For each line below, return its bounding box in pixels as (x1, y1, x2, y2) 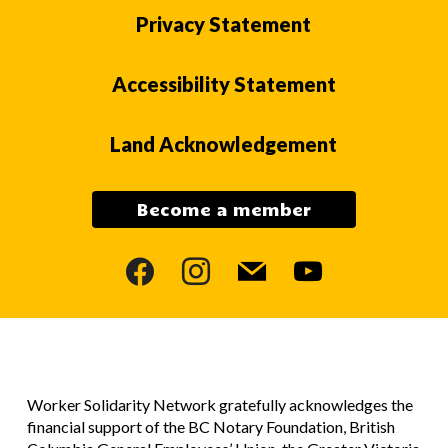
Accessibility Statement (111, 71, 336, 96)
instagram (172, 251, 262, 276)
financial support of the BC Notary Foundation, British (26, 416, 395, 436)
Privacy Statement (136, 11, 312, 36)
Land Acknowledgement (110, 131, 338, 156)
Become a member (136, 199, 311, 220)
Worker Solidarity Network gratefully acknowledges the (26, 394, 413, 414)
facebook (116, 251, 203, 276)
